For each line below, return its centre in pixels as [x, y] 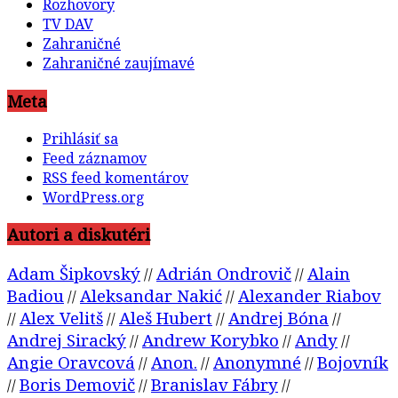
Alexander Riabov [310, 296]
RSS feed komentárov [115, 177]
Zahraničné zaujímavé [119, 64]
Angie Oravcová [71, 362]
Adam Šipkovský [74, 274]
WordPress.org [94, 197]
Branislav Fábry [215, 385]
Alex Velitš [61, 318]
